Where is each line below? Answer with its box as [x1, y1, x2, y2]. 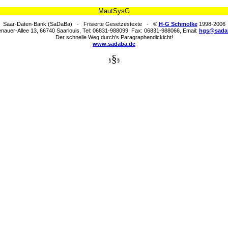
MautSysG [98, 7, 130, 15]
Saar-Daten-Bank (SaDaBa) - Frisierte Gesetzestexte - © [3, 20, 159, 27]
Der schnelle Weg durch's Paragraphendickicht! [55, 34, 173, 40]
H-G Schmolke [158, 20, 197, 27]
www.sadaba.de [93, 40, 135, 47]
